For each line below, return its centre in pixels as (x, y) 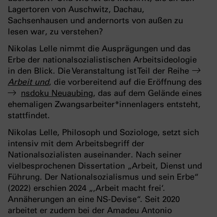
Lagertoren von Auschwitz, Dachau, (76, 9)
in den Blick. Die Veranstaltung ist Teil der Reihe (100, 71)
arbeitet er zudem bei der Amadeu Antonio (90, 210)
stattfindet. (29, 116)
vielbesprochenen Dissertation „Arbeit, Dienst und (105, 166)
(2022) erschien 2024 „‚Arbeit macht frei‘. (86, 188)
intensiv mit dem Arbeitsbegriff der (76, 144)
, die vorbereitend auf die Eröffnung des (125, 82)
